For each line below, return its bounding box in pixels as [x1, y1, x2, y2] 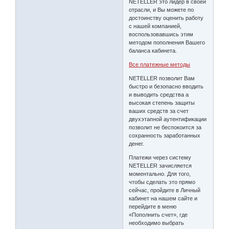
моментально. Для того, [129, 170, 191, 177]
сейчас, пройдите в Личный [129, 187, 201, 193]
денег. [129, 140, 145, 147]
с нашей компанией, [129, 22, 182, 29]
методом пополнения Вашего [129, 39, 205, 45]
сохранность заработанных [129, 132, 201, 139]
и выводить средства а [129, 91, 189, 98]
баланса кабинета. [129, 47, 177, 54]
